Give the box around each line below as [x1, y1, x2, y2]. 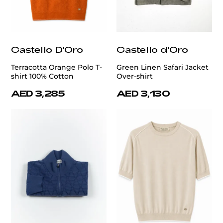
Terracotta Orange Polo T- [11, 63, 102, 72]
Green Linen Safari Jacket [116, 63, 209, 72]
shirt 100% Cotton [11, 72, 74, 81]
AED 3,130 [116, 88, 170, 99]
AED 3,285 [11, 88, 65, 99]
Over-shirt [116, 72, 153, 81]
